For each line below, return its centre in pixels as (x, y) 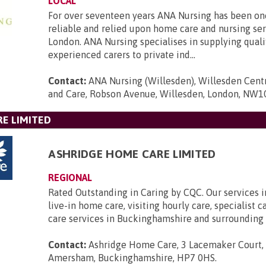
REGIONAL (70, 178)
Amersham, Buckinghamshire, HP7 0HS (132, 258)
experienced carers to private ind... (122, 55)
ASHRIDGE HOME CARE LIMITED (132, 154)
